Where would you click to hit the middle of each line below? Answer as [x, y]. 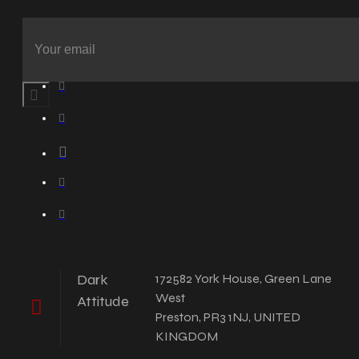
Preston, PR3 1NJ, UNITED [228, 317]
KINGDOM [186, 336]
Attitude [103, 301]
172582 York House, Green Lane [243, 278]
